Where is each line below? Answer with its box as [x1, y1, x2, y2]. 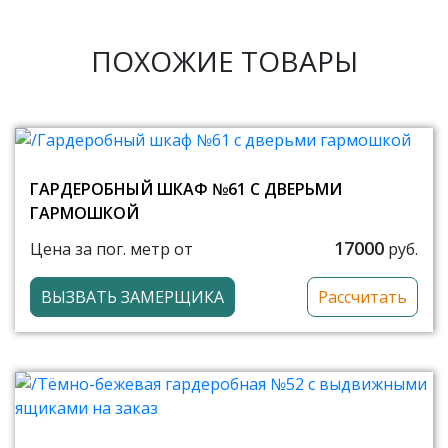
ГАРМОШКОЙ [30, 202, 139, 225]
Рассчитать [318, 286, 407, 309]
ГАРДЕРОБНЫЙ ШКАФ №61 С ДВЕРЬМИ [30, 178, 342, 201]
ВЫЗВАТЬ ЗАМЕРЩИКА [41, 286, 224, 309]
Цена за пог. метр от [30, 237, 193, 260]
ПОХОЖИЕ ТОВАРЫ [90, 42, 358, 81]
